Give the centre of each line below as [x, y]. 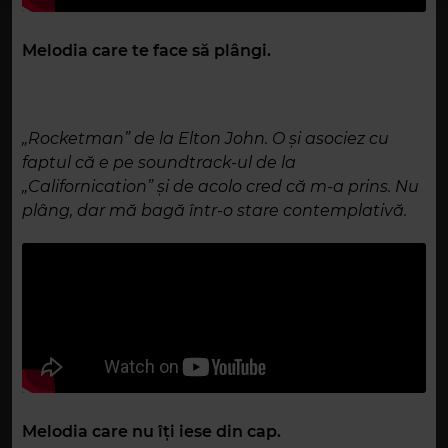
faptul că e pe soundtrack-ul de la [159, 163]
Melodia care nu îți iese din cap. [151, 432]
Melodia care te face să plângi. [146, 51]
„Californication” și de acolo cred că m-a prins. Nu [220, 187]
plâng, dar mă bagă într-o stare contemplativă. [216, 211]
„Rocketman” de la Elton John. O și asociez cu [205, 139]
